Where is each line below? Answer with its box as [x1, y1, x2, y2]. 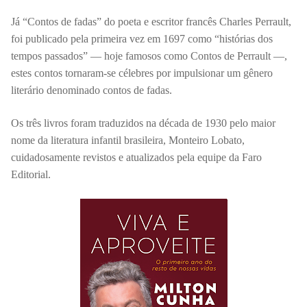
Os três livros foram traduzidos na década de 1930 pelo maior [11, 116, 275, 129]
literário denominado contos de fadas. [11, 84, 172, 97]
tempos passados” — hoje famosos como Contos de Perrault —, [11, 50, 287, 62]
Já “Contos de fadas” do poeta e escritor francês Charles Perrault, [11, 16, 291, 28]
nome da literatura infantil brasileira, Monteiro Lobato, [11, 134, 245, 146]
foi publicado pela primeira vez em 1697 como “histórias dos [11, 33, 273, 45]
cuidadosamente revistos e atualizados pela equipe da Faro [11, 151, 262, 163]
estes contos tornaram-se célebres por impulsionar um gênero [11, 67, 273, 79]
